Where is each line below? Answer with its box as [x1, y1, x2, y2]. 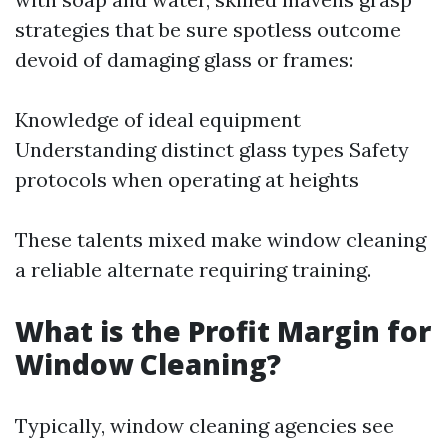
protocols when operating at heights [15, 167, 359, 192]
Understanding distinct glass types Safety [15, 137, 409, 162]
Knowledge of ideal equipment [15, 107, 301, 132]
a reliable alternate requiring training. [15, 257, 371, 282]
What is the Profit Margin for [15, 312, 431, 350]
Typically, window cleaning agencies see [15, 413, 394, 438]
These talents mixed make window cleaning [15, 227, 426, 252]
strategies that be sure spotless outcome [15, 17, 401, 42]
